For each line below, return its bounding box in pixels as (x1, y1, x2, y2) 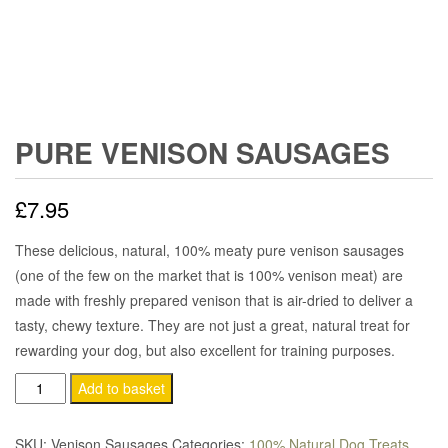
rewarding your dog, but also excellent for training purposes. (15, 340, 395, 361)
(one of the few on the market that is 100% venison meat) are (15, 265, 403, 286)
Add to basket (77, 378, 165, 399)
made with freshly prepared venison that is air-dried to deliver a (15, 290, 413, 311)
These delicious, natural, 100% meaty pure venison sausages (15, 240, 404, 261)
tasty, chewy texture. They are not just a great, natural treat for (15, 315, 410, 336)
